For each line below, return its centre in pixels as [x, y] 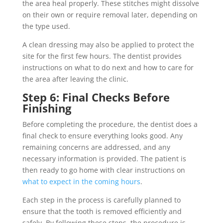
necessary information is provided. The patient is [104, 159]
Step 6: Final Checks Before [96, 97]
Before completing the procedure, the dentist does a [110, 124]
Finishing [47, 108]
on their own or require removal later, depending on [110, 15]
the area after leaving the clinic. [75, 79]
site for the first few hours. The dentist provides [102, 56]
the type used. [46, 26]
